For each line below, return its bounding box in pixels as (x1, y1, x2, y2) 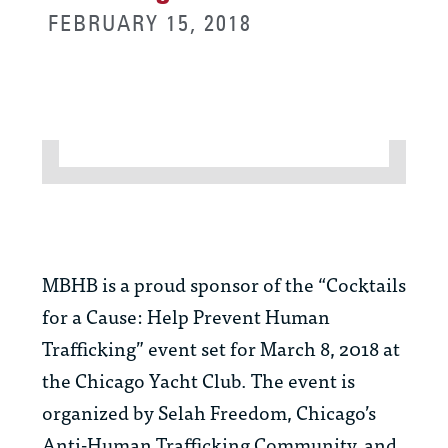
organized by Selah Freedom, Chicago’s (42, 396, 376, 428)
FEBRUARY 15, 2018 (48, 9, 252, 38)
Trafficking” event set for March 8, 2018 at (42, 332, 400, 364)
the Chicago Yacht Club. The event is (42, 364, 355, 396)
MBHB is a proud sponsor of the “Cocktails (42, 268, 406, 300)
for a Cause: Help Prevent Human (42, 300, 330, 332)
